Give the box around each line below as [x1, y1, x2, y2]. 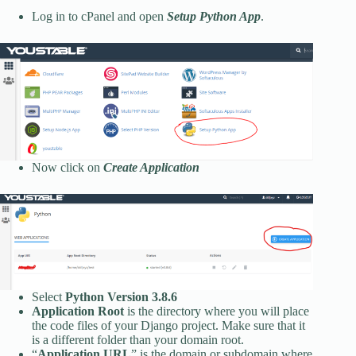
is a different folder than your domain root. [32, 332, 244, 346]
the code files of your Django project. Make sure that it [32, 318, 305, 332]
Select [32, 289, 65, 304]
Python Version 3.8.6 [65, 289, 177, 304]
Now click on [32, 161, 103, 175]
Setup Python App [167, 9, 261, 23]
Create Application [103, 161, 199, 175]
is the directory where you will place [124, 304, 309, 318]
